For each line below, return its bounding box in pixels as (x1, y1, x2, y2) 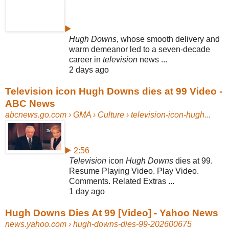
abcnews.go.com (5, 110, 66, 119)
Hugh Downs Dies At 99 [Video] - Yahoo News (5, 207, 218, 218)
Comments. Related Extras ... (69, 176, 174, 186)
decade (183, 44, 210, 54)
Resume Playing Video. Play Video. (69, 166, 199, 175)
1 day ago (69, 187, 105, 196)
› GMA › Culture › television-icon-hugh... (66, 110, 211, 119)
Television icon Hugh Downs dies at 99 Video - (5, 85, 222, 97)
